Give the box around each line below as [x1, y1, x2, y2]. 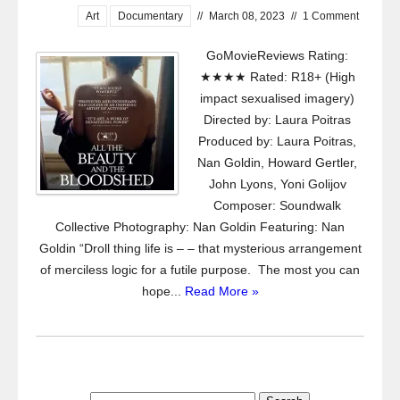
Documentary [117, 10, 183, 23]
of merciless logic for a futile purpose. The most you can [40, 262, 360, 278]
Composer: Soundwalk [213, 198, 342, 213]
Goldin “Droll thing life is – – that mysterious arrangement [38, 241, 362, 256]
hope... [141, 284, 185, 299]
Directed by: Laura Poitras [204, 112, 352, 128]
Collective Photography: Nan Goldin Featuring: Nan [55, 220, 345, 235]
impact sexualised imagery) [200, 91, 355, 106]
